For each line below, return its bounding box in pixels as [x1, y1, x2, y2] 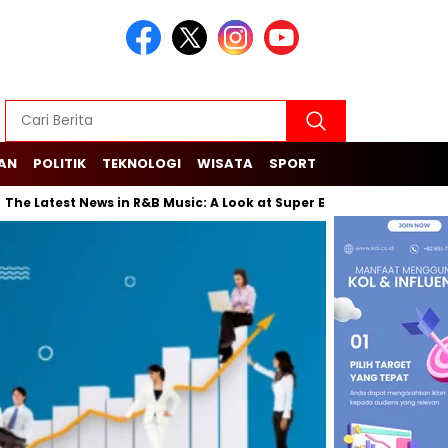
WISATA [197, 154, 253, 173]
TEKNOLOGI [102, 154, 181, 173]
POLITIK [33, 154, 86, 173]
